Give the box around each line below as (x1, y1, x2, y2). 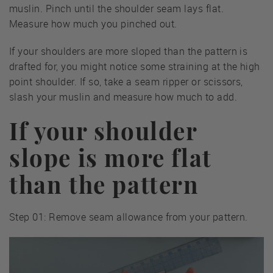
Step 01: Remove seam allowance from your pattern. (9, 210, 248, 224)
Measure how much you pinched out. (9, 17, 177, 31)
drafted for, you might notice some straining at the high (9, 60, 260, 74)
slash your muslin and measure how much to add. (9, 90, 238, 104)
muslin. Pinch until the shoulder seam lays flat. (9, 2, 224, 16)
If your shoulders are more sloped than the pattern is (9, 44, 248, 58)
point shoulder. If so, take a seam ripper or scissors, (9, 75, 243, 89)
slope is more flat (9, 141, 212, 174)
